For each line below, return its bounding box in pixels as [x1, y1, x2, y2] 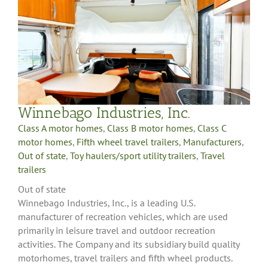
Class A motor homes [18, 121, 103, 134]
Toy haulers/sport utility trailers [70, 149, 196, 162]
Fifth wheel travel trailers [77, 135, 179, 148]
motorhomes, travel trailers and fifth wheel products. [18, 251, 232, 264]
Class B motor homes [107, 121, 193, 134]
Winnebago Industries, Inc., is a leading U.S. [18, 196, 195, 209]
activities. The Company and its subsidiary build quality [18, 237, 239, 250]
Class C [197, 121, 226, 134]
